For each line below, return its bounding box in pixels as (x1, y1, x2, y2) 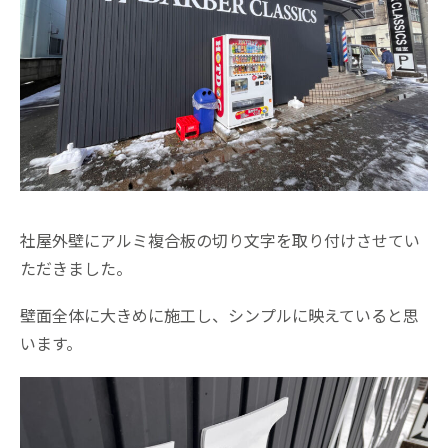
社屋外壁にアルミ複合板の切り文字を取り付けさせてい (20, 228, 420, 253)
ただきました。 (20, 256, 132, 281)
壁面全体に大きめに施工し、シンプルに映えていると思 (20, 303, 419, 328)
